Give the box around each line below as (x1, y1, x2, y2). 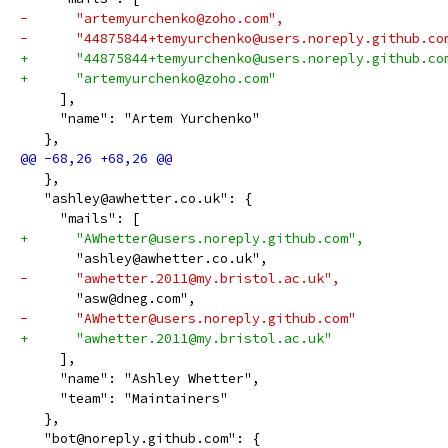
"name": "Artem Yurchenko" (20, 110, 260, 127)
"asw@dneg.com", (20, 290, 196, 307)
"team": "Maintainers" (20, 390, 228, 407)
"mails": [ (20, 210, 140, 227)
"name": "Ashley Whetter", (20, 370, 260, 387)
